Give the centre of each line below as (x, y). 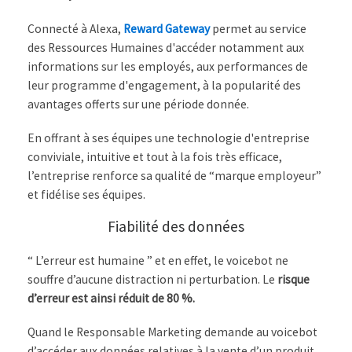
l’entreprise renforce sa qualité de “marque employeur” (174, 176)
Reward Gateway (167, 28)
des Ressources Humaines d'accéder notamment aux (166, 47)
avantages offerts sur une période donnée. (138, 104)
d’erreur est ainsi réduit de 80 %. (111, 298)
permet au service (258, 28)
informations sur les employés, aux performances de (168, 66)
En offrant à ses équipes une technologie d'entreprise (169, 138)
